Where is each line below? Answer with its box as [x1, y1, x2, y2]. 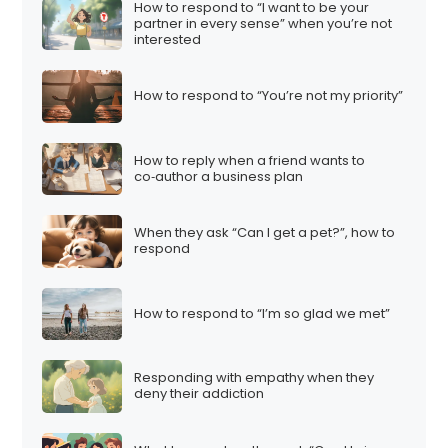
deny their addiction [134, 384, 265, 404]
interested [134, 29, 202, 49]
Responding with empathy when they [134, 368, 375, 388]
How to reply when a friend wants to [134, 150, 366, 170]
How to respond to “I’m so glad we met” [134, 303, 391, 323]
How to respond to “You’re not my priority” [134, 86, 404, 106]
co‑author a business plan [134, 166, 304, 186]
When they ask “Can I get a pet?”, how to [134, 223, 396, 243]
